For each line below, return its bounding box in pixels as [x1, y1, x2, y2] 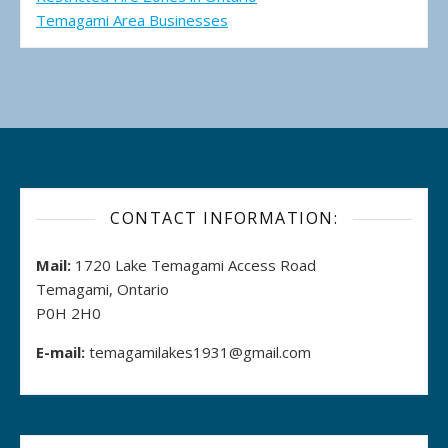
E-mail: [36, 342, 85, 363]
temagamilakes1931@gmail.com [89, 342, 311, 363]
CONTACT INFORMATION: [110, 207, 338, 230]
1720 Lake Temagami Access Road [71, 255, 316, 276]
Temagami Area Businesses [36, 10, 228, 31]
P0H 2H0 [36, 303, 101, 324]
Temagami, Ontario [36, 279, 169, 300]
